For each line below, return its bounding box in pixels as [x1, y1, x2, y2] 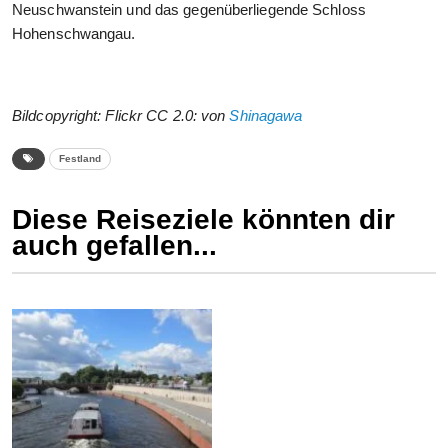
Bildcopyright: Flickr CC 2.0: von [12, 107, 230, 125]
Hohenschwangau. [12, 25, 136, 43]
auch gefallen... [12, 230, 217, 262]
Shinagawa [229, 107, 303, 125]
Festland [59, 153, 101, 165]
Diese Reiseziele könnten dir [12, 204, 395, 236]
